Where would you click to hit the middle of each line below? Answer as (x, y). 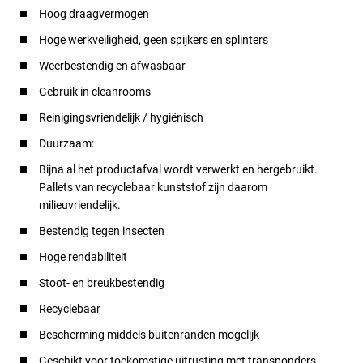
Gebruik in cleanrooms (95, 91)
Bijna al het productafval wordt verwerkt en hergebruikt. (178, 169)
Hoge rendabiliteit (83, 256)
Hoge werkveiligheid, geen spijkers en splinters (154, 39)
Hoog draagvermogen (94, 13)
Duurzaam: (66, 143)
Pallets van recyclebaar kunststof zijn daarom (153, 187)
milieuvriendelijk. (80, 205)
